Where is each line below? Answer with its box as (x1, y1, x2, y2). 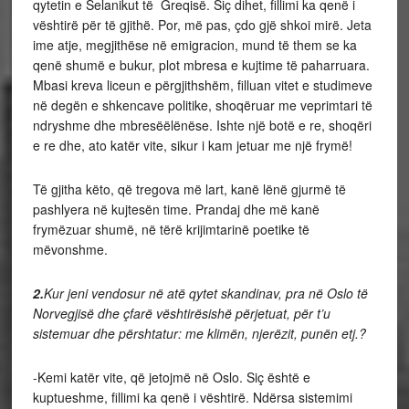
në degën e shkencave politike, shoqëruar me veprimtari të (32, 96, 372, 114)
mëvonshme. (32, 240, 108, 258)
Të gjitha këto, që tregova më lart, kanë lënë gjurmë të (32, 180, 346, 198)
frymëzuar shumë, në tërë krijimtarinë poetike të (32, 220, 309, 238)
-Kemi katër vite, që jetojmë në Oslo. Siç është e (32, 368, 310, 386)
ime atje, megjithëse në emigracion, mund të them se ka (32, 36, 357, 54)
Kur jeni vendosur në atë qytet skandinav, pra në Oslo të (43, 284, 368, 302)
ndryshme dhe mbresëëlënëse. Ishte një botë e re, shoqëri (32, 116, 372, 134)
